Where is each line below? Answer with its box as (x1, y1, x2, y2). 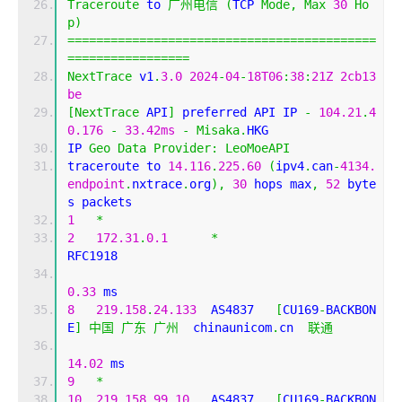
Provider (153, 141, 211, 156)
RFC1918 (67, 249, 189, 264)
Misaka (197, 123, 240, 138)
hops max (247, 177, 311, 192)
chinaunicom (179, 320, 272, 336)
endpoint (67, 177, 125, 192)
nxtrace (132, 177, 182, 192)
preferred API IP (175, 105, 304, 120)
